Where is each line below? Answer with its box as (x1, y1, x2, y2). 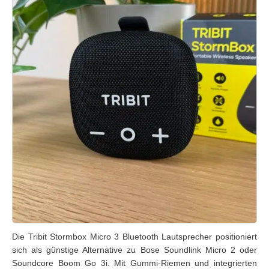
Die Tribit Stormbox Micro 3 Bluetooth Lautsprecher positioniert (12, 232, 257, 241)
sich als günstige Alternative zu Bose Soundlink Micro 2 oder (12, 245, 257, 255)
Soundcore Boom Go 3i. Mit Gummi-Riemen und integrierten (12, 258, 257, 268)
